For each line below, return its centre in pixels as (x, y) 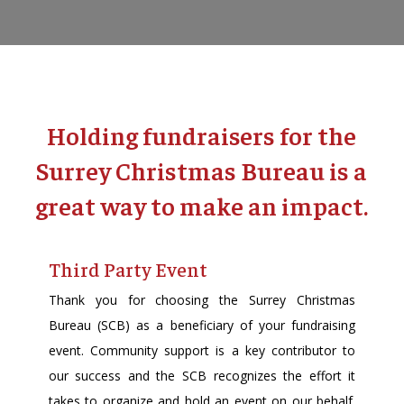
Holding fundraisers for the (202, 134)
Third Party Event (128, 268)
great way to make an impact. (202, 205)
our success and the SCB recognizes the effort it (202, 375)
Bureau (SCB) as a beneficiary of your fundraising (202, 325)
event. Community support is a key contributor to (202, 350)
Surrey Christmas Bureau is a (202, 170)
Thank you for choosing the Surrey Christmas (202, 299)
